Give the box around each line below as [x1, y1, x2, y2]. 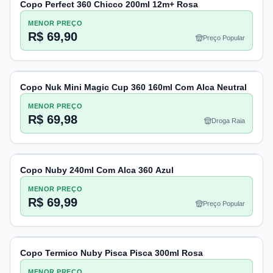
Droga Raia [211, 117, 245, 124]
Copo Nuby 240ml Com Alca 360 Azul [20, 165, 174, 175]
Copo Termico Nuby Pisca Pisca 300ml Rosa [20, 248, 203, 258]
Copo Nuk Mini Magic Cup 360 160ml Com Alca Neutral [20, 82, 247, 92]
